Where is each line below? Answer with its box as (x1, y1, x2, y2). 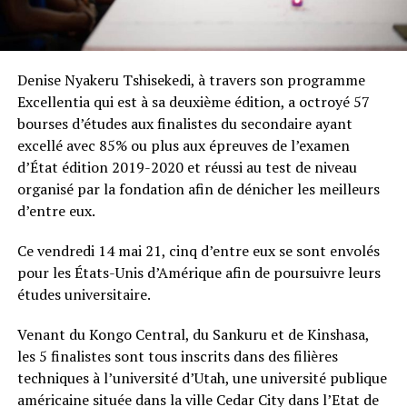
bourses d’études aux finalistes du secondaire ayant (16, 113, 352, 134)
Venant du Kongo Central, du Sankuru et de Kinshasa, (16, 323, 369, 344)
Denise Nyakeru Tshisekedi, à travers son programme (16, 69, 365, 90)
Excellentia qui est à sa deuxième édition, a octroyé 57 (16, 91, 370, 112)
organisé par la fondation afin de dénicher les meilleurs (16, 178, 380, 199)
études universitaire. (16, 283, 151, 304)
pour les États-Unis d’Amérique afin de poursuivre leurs (16, 262, 381, 283)
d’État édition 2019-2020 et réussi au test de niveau (16, 156, 357, 177)
